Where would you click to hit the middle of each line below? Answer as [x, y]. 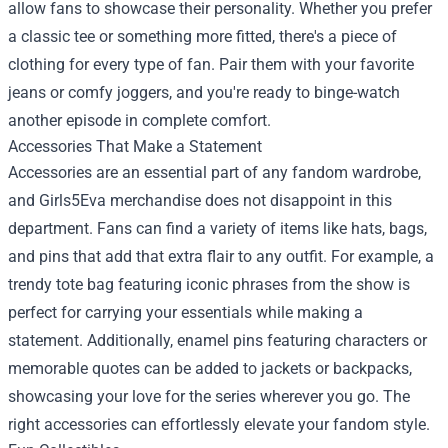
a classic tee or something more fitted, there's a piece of [202, 36]
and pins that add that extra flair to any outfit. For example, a [221, 256]
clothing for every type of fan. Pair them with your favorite [211, 64]
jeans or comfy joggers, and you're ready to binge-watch [204, 92]
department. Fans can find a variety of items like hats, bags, [217, 228]
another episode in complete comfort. [139, 120]
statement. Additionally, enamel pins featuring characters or [217, 340]
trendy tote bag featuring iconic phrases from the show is [209, 284]
